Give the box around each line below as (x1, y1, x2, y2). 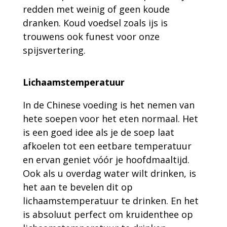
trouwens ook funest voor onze (22, 30, 160, 43)
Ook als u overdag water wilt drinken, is (22, 167, 196, 179)
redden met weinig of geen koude (22, 3, 170, 15)
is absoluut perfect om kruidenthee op (22, 208, 193, 220)
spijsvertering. (22, 44, 86, 56)
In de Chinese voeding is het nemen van (22, 99, 195, 111)
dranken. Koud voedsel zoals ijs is (22, 17, 168, 29)
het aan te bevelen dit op (22, 181, 133, 193)
